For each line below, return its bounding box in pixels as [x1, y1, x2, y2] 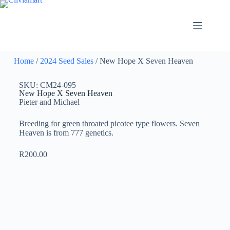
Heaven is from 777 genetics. [18, 128, 113, 137]
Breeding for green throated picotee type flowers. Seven [18, 119, 200, 128]
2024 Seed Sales [40, 56, 93, 65]
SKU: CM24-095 [18, 81, 76, 89]
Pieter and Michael [18, 98, 80, 106]
